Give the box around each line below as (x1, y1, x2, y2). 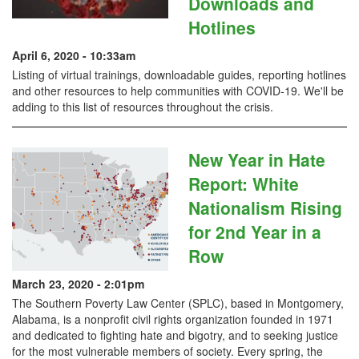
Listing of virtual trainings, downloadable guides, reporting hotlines (12, 67, 346, 83)
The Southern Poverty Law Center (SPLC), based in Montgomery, (12, 295, 344, 311)
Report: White (188, 171, 299, 196)
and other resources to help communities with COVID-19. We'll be (12, 83, 344, 99)
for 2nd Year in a (188, 220, 321, 244)
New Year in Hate (188, 147, 325, 171)
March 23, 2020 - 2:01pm (12, 276, 144, 292)
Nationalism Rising (188, 196, 342, 220)
